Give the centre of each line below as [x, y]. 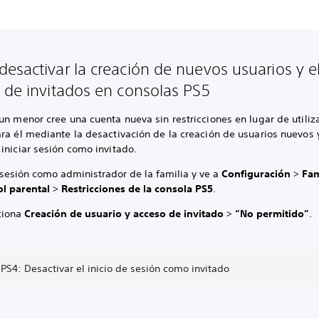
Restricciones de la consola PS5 [137, 189]
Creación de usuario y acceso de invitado [126, 214]
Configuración [258, 174]
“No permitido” [272, 214]
